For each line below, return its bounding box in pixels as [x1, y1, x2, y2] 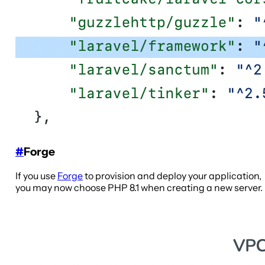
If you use [15, 169, 57, 182]
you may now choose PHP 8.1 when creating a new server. [15, 181, 263, 193]
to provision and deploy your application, [83, 169, 261, 182]
